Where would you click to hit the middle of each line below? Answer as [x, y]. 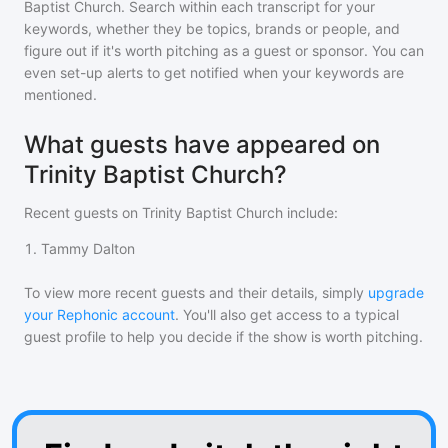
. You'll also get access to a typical [287, 314]
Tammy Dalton [88, 248]
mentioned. [60, 94]
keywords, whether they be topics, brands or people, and [212, 28]
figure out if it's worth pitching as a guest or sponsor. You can [224, 50]
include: [310, 212]
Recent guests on [83, 212]
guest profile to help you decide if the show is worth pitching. [223, 336]
